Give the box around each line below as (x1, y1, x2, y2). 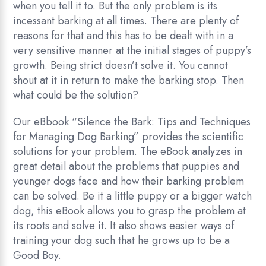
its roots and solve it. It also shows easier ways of (13, 218, 235, 234)
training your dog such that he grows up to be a (13, 233, 230, 249)
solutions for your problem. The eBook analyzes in (13, 144, 243, 160)
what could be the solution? (13, 87, 139, 103)
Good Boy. (13, 248, 62, 264)
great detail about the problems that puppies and (13, 159, 240, 175)
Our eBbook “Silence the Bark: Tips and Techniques (13, 114, 251, 130)
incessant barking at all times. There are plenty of (13, 13, 239, 29)
